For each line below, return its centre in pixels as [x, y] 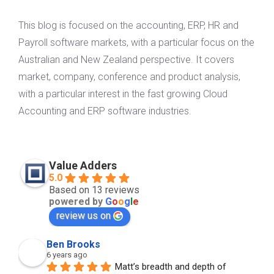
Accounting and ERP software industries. [105, 111]
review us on [83, 215]
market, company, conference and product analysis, [129, 76]
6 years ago [67, 254]
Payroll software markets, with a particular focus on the [136, 42]
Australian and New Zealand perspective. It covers [126, 59]
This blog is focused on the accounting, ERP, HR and [128, 25]
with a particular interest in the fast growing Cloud [123, 94]
